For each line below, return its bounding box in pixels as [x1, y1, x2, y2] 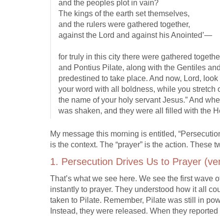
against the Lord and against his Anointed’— [58, 31, 212, 40]
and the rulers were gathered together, [58, 20, 190, 29]
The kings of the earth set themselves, [58, 9, 190, 18]
